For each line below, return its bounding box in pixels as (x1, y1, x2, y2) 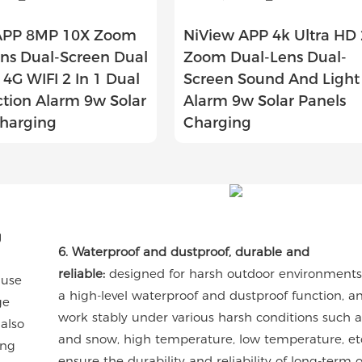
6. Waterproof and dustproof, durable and (58, 243, 310, 259)
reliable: (58, 265, 106, 281)
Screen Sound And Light (183, 69, 360, 88)
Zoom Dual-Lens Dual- (183, 48, 347, 66)
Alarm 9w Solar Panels (183, 91, 347, 110)
